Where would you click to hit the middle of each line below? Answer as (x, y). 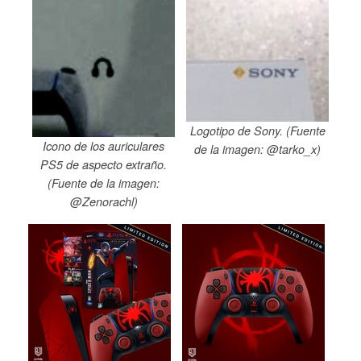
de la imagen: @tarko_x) (257, 149)
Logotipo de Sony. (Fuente (257, 130)
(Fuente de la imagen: (104, 183)
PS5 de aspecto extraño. (104, 164)
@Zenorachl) (104, 201)
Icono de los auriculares (104, 145)
